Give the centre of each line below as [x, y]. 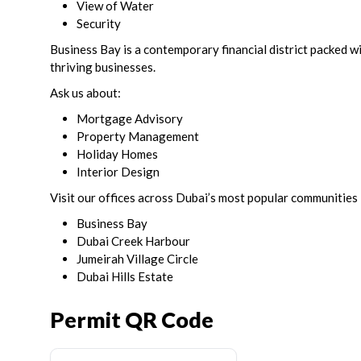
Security [99, 24]
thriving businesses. [103, 67]
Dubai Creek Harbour [133, 241]
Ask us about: [85, 93]
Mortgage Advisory [130, 119]
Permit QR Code [132, 319]
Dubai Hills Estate [125, 277]
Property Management [138, 137]
